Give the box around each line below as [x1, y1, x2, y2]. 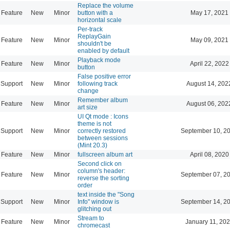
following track [78, 80, 118, 87]
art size [78, 103, 98, 111]
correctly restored [78, 127, 126, 135]
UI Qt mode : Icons [78, 112, 128, 120]
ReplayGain [78, 32, 111, 40]
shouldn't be [78, 40, 111, 47]
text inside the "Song [78, 190, 135, 198]
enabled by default [78, 47, 129, 54]
